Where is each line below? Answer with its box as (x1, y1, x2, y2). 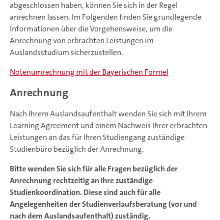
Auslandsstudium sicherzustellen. (10, 47, 123, 57)
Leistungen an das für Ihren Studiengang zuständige (10, 132, 185, 142)
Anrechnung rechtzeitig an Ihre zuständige (10, 175, 153, 186)
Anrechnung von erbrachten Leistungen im (10, 35, 154, 46)
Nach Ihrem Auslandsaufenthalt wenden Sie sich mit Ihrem (10, 108, 207, 119)
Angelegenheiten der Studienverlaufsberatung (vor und (10, 198, 197, 209)
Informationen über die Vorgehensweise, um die (10, 24, 172, 34)
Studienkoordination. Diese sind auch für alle (10, 187, 161, 197)
